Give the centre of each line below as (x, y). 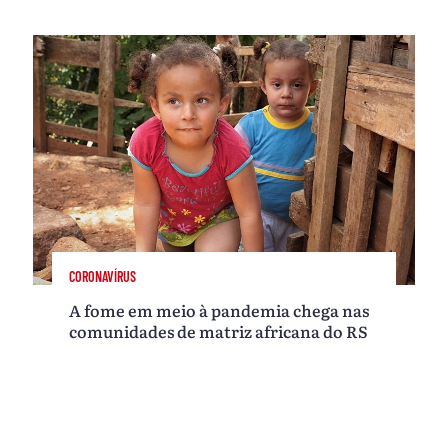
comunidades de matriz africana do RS (219, 331)
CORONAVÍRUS (103, 276)
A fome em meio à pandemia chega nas (219, 310)
